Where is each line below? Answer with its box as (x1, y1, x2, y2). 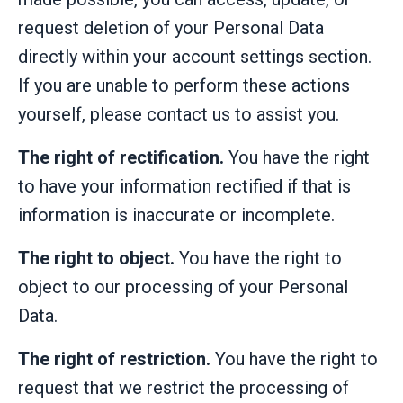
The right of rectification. (18, 146, 228, 168)
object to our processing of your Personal (18, 275, 348, 298)
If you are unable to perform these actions (18, 74, 350, 96)
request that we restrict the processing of (18, 376, 349, 399)
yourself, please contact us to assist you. (18, 103, 339, 125)
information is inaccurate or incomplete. (18, 203, 335, 226)
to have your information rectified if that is (18, 175, 351, 197)
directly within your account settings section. (18, 45, 372, 67)
